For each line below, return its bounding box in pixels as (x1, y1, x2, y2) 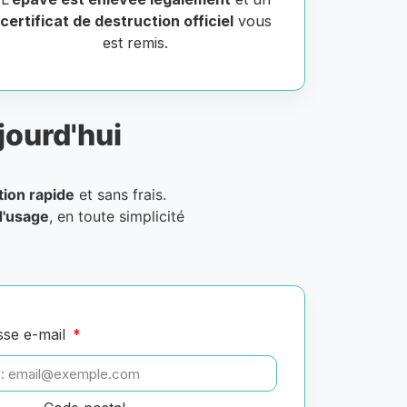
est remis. (103, 34, 169, 53)
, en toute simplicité (49, 207, 184, 226)
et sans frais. (74, 185, 166, 204)
